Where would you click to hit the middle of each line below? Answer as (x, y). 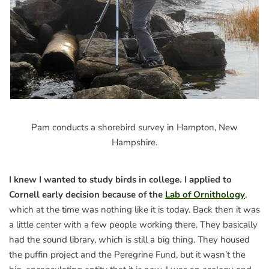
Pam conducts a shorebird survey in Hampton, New (134, 127)
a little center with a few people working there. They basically (133, 224)
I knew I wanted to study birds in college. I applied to (120, 179)
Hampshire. (134, 142)
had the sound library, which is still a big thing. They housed (129, 239)
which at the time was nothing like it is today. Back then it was (134, 209)
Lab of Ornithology (205, 194)
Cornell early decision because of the (87, 194)
